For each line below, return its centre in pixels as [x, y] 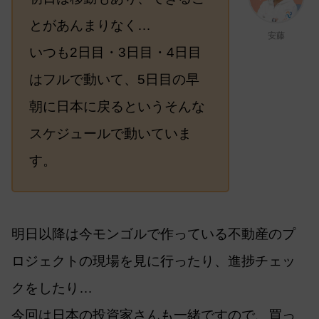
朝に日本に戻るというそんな [117, 107]
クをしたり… [52, 288]
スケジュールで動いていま [110, 134]
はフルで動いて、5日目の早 [114, 80]
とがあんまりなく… [90, 26]
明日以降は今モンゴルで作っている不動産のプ [153, 234]
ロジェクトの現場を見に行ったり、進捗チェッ [153, 261]
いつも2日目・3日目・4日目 [115, 53]
